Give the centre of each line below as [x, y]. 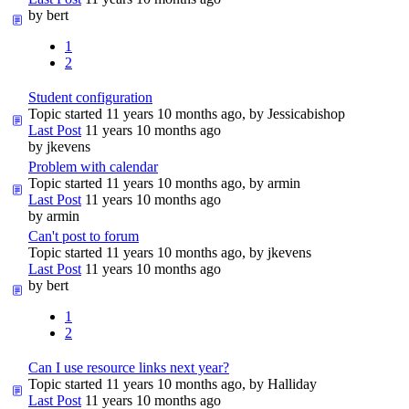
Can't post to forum [84, 236]
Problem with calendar [93, 166]
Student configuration [90, 97]
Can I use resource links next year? [129, 367]
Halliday [292, 383]
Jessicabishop [306, 113]
